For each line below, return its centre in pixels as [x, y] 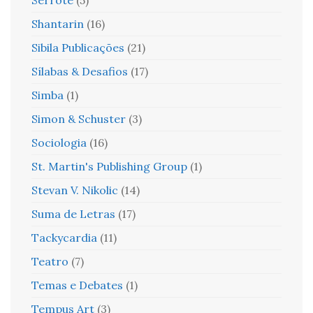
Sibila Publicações [78, 48]
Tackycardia [64, 238]
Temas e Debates [77, 285]
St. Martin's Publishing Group [109, 166]
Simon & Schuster [79, 119]
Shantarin [58, 24]
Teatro [50, 261]
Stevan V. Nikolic [75, 190]
